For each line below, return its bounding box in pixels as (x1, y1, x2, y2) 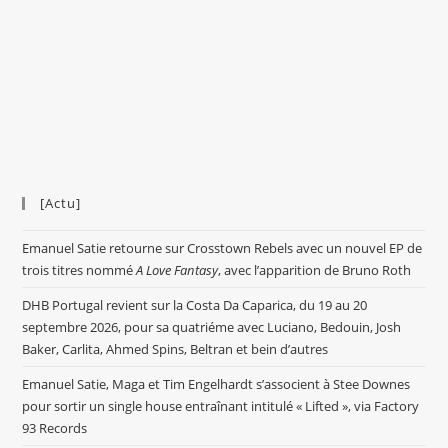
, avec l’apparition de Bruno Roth (218, 261, 412, 280)
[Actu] (40, 194, 82, 213)
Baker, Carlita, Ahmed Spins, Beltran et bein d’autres (22, 340, 329, 359)
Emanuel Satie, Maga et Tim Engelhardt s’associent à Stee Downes (22, 375, 411, 394)
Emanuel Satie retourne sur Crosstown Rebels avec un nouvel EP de (22, 239, 423, 258)
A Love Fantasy (136, 261, 219, 280)
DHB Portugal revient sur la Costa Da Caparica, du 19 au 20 (22, 296, 368, 315)
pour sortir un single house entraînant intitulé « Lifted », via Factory (22, 397, 420, 416)
